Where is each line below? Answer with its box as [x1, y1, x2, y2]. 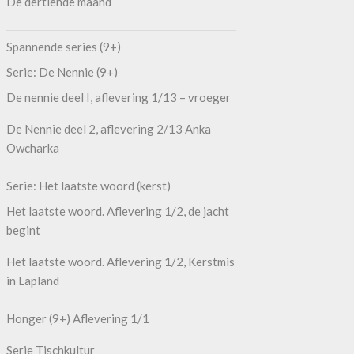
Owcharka [6, 140, 59, 155]
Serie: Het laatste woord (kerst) [6, 178, 171, 193]
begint [6, 222, 40, 237]
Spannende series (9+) [6, 39, 121, 54]
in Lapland [6, 273, 59, 288]
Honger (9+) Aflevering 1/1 [6, 311, 149, 326]
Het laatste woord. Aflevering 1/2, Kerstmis [6, 254, 235, 269]
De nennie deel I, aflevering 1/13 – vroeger [6, 89, 231, 104]
